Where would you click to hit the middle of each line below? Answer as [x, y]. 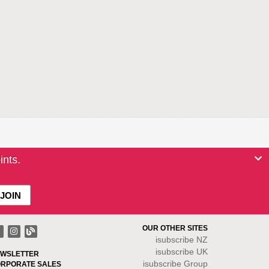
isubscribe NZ [182, 240]
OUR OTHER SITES [175, 228]
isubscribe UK [182, 252]
